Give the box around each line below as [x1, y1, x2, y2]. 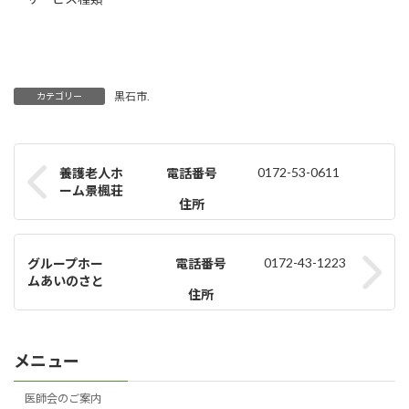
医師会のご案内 [25, 391, 102, 405]
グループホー [27, 256, 103, 272]
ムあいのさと [27, 273, 104, 289]
